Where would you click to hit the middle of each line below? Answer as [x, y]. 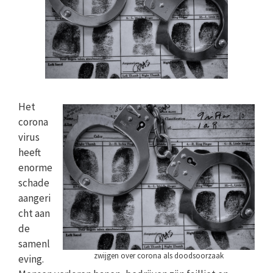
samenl [34, 243]
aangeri [34, 198]
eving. [31, 259]
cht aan [34, 213]
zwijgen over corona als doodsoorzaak [159, 256]
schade [34, 183]
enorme [35, 167]
